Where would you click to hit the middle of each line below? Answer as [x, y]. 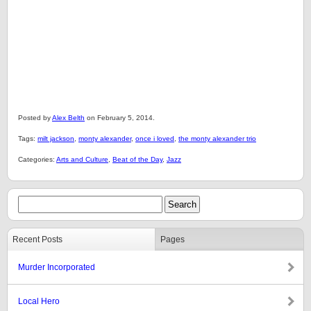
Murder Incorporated [57, 267]
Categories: [37, 159]
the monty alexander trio [217, 138]
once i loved [155, 138]
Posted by [35, 118]
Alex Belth [68, 118]
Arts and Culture [82, 159]
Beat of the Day [137, 159]
